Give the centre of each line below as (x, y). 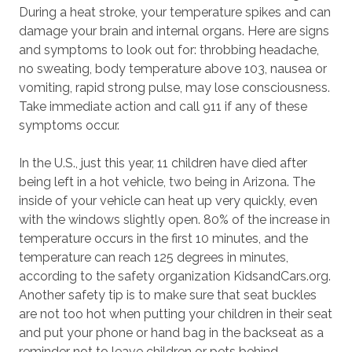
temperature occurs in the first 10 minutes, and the (163, 238)
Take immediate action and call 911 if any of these (163, 106)
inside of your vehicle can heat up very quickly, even (168, 201)
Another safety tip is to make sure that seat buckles (168, 295)
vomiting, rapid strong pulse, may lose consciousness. (174, 88)
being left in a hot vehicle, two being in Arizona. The (167, 182)
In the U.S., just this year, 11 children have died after (163, 163)
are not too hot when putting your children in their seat (176, 314)
